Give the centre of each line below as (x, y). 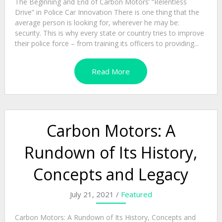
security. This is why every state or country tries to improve (109, 33)
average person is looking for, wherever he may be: (97, 23)
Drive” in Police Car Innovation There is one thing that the (107, 12)
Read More (111, 72)
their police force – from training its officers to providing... (107, 44)
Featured (136, 194)
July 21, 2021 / (95, 194)
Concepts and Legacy (111, 174)
